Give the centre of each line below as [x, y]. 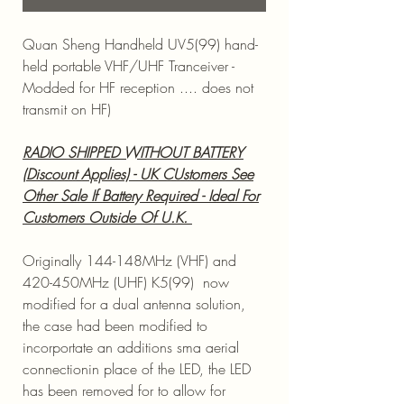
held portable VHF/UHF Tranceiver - [129, 66]
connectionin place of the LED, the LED [137, 369]
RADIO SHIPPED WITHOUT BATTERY [133, 152]
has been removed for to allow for [124, 390]
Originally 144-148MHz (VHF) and [129, 261]
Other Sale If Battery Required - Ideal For [141, 196]
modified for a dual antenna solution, [134, 304]
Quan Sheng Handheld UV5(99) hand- [140, 44]
